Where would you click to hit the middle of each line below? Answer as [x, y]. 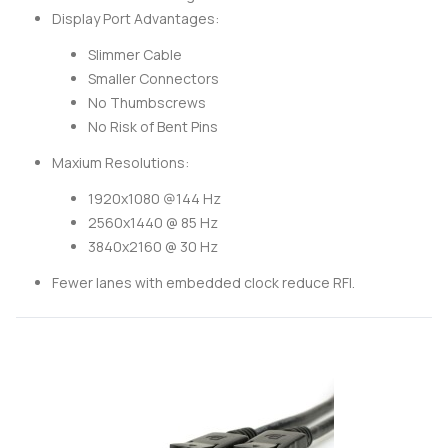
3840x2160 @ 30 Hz [153, 247]
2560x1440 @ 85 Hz [153, 223]
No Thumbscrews [147, 103]
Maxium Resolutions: [120, 163]
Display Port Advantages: [135, 19]
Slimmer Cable [135, 55]
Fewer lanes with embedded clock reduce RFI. [203, 283]
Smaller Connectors [153, 79]
